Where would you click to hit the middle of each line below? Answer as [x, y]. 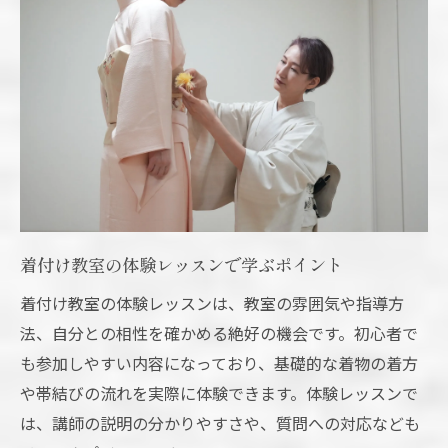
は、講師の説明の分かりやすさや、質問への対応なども [220, 423]
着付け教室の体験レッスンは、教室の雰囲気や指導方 [212, 303]
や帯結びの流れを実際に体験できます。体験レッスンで [219, 393]
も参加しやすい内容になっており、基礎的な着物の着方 [219, 363]
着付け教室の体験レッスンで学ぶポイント [181, 265]
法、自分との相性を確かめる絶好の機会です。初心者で [219, 333]
